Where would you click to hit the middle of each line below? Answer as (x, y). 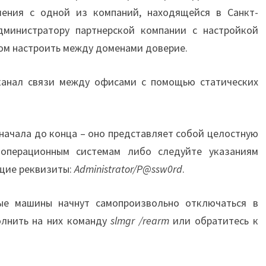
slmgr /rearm (140, 221)
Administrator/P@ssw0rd (128, 169)
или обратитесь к (213, 221)
